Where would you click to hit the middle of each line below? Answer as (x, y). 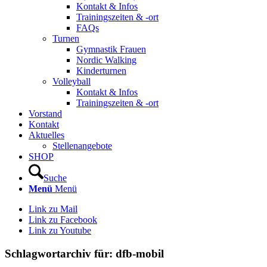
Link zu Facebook (63, 220)
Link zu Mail (53, 209)
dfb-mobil (140, 253)
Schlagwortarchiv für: (60, 253)
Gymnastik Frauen (111, 49)
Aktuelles (46, 135)
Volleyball (72, 81)
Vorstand (45, 114)
